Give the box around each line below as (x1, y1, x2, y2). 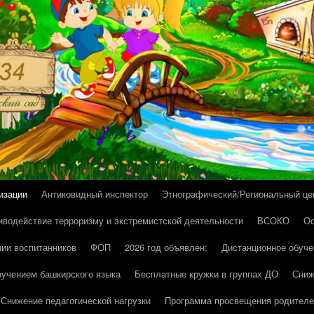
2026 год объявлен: (125, 240, 207, 254)
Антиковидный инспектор (41, 187, 148, 200)
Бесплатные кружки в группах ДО (135, 267, 278, 280)
